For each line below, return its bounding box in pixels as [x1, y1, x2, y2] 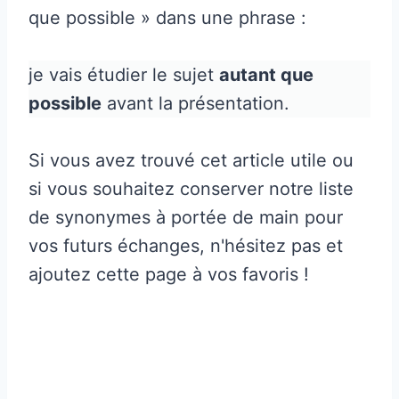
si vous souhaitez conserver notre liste [28, 177, 354, 199]
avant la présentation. [102, 92, 289, 114]
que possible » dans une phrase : [28, 6, 306, 28]
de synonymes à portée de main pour [28, 206, 343, 228]
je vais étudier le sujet [28, 63, 219, 85]
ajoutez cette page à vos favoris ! [28, 263, 309, 285]
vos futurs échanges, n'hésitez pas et [28, 234, 343, 256]
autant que [219, 63, 313, 85]
